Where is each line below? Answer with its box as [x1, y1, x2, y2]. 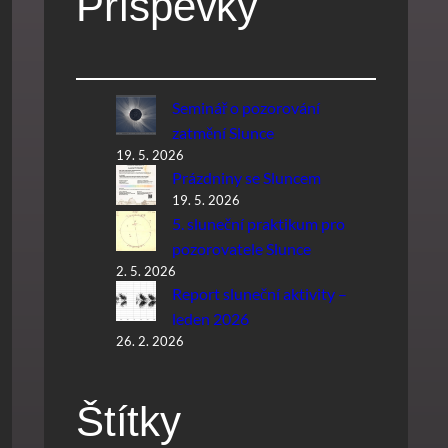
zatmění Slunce [171, 123, 274, 143]
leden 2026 [171, 309, 249, 329]
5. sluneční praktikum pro [171, 214, 345, 234]
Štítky [76, 397, 181, 445]
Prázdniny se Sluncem [171, 168, 321, 188]
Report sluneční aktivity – [171, 284, 347, 304]
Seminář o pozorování [171, 98, 320, 118]
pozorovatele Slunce [171, 239, 311, 259]
